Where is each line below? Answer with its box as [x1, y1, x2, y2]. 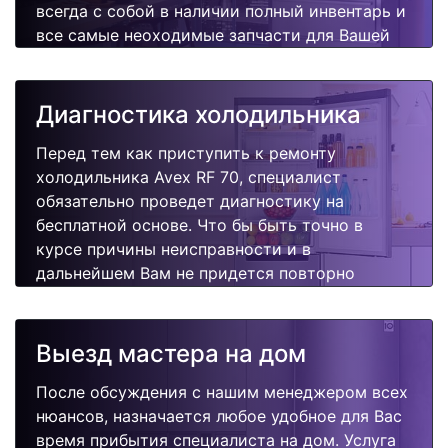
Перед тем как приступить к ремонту [36, 143, 336, 164]
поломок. [36, 311, 109, 332]
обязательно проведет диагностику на [36, 191, 344, 212]
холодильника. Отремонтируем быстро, [36, 49, 355, 69]
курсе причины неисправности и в [36, 239, 311, 260]
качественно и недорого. [36, 73, 235, 93]
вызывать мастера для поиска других [36, 287, 338, 308]
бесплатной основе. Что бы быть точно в [36, 215, 363, 236]
